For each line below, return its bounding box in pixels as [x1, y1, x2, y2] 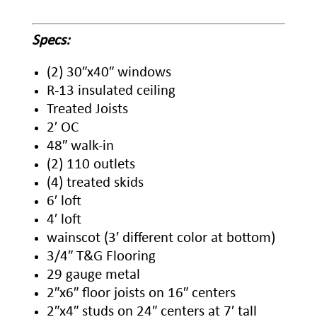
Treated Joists [46, 101, 128, 117]
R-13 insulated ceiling [46, 83, 175, 98]
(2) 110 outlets [46, 156, 135, 172]
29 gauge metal [46, 267, 140, 282]
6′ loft [46, 193, 81, 209]
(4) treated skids [46, 175, 144, 190]
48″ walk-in [46, 138, 114, 154]
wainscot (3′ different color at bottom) [46, 230, 275, 246]
